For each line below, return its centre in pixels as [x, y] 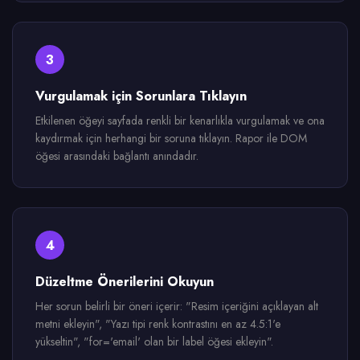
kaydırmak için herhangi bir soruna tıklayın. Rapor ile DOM [171, 138]
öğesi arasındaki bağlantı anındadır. [117, 156]
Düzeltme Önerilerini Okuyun [125, 282]
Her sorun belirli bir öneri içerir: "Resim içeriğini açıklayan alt [177, 306]
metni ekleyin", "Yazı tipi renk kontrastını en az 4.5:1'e [158, 324]
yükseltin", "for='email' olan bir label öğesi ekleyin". [154, 342]
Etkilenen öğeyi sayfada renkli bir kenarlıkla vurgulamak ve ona [180, 121]
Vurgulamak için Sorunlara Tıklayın [141, 96]
